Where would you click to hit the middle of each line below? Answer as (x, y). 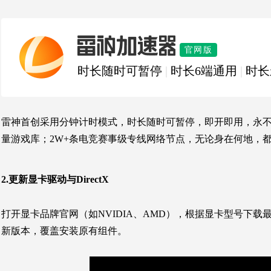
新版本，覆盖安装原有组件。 (64, 230)
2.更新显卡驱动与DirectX (55, 179)
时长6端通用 (204, 71)
